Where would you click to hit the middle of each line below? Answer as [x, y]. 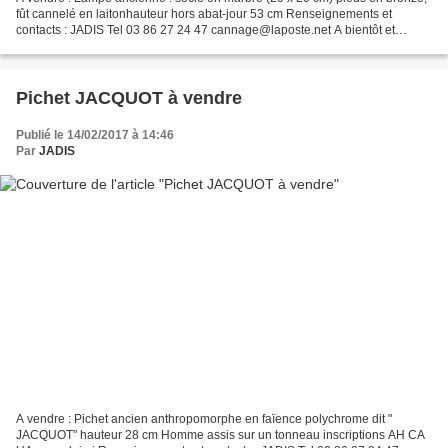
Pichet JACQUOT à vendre [129, 98]
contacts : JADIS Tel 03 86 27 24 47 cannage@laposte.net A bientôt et [205, 30]
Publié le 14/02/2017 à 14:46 [95, 135]
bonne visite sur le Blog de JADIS [106, 46]
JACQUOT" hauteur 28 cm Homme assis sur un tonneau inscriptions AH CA [220, 434]
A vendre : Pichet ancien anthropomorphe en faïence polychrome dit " [204, 418]
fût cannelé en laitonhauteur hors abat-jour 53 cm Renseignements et [204, 14]
